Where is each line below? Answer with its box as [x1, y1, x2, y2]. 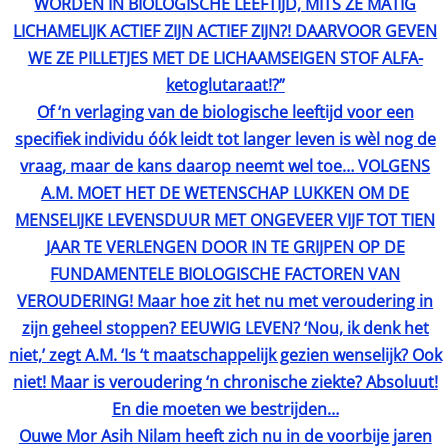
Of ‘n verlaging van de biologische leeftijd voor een [36, 100, 414, 123]
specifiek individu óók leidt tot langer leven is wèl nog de [14, 127, 436, 150]
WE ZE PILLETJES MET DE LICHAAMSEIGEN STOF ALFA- [27, 46, 423, 69]
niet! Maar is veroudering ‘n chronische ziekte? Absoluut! [12, 370, 438, 393]
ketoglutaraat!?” [165, 73, 285, 96]
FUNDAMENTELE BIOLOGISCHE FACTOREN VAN [50, 262, 401, 285]
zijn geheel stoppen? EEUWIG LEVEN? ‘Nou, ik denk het [21, 316, 429, 339]
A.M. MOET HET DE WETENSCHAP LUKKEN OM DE [41, 181, 410, 204]
